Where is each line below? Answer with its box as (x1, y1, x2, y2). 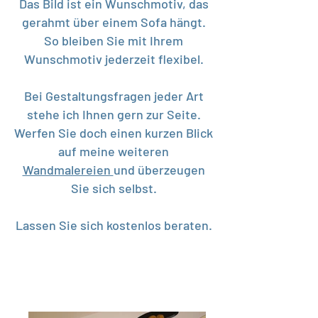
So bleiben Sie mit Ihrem (44, 33, 183, 48)
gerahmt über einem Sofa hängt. (21, 14, 206, 30)
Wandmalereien (22, 162, 114, 177)
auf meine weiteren (58, 143, 169, 159)
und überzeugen (113, 162, 205, 177)
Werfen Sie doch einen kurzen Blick (14, 125, 213, 141)
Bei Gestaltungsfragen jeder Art (23, 88, 204, 104)
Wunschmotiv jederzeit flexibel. (23, 51, 204, 67)
